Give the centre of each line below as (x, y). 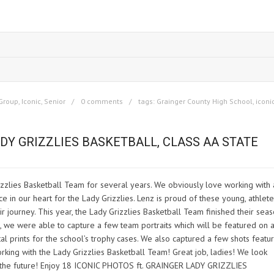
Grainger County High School (205, 101)
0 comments (102, 101)
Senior (55, 101)
